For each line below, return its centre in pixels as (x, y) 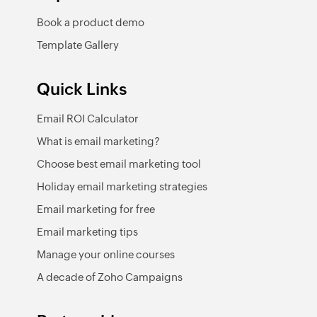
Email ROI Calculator (88, 119)
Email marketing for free (96, 209)
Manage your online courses (106, 254)
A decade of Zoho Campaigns (110, 277)
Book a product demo (91, 22)
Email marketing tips (87, 232)
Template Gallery (78, 45)
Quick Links (82, 89)
